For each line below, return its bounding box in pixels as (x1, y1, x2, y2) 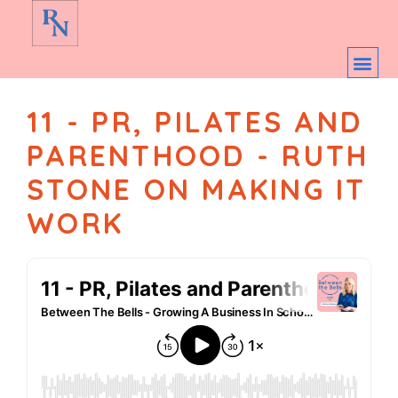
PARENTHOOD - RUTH (27, 138, 370, 173)
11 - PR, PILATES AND (27, 104, 362, 139)
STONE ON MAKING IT (27, 171, 367, 207)
